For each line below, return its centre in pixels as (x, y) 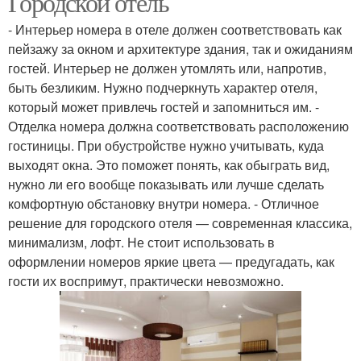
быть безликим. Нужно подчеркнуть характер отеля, (163, 87)
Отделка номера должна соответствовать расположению (178, 126)
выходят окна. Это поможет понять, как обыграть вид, (169, 165)
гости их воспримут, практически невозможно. (146, 281)
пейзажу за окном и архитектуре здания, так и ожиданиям (180, 49)
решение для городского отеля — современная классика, (180, 223)
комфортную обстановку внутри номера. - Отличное (164, 203)
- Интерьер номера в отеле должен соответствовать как (175, 29)
